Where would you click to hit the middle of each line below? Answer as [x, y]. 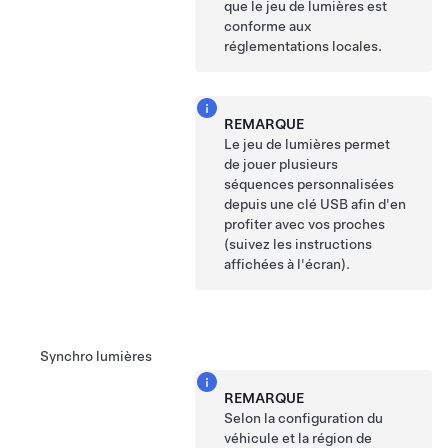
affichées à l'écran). [287, 264]
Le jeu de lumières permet [307, 144]
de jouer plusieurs [281, 164]
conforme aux [268, 26]
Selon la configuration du [304, 418]
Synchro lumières [96, 356]
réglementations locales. [303, 46]
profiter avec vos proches [305, 224]
